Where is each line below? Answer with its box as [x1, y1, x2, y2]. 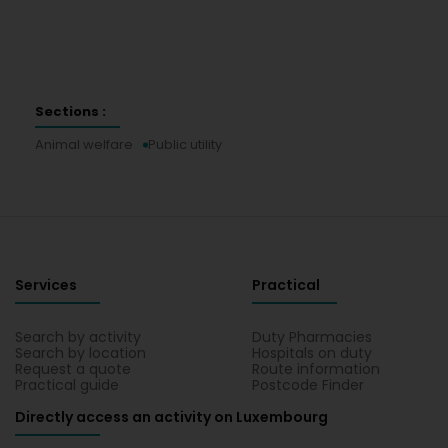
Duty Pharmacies [252, 327, 373, 347]
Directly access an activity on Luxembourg [15, 407, 328, 427]
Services [15, 275, 77, 295]
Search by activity [15, 327, 141, 347]
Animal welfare [35, 135, 133, 154]
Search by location [15, 343, 146, 363]
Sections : [35, 102, 106, 121]
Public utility [148, 135, 222, 154]
